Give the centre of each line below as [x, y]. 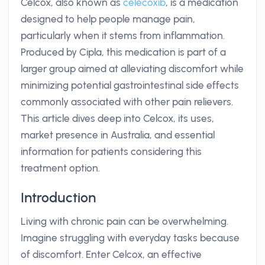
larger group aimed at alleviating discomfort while [132, 69]
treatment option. [60, 168]
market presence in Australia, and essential [118, 135]
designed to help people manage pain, [108, 19]
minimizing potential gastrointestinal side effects [130, 85]
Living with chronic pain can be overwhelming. [125, 221]
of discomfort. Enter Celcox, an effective [111, 254]
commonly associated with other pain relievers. [127, 102]
